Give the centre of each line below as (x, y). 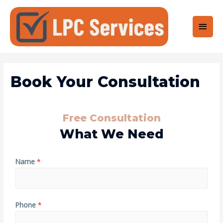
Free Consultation (111, 118)
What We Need (111, 134)
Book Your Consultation (106, 82)
